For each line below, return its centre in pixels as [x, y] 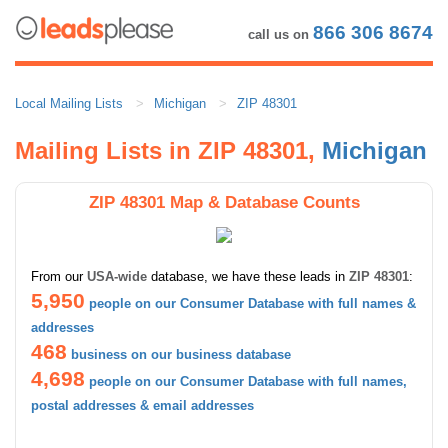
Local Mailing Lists [69, 103]
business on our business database [181, 354]
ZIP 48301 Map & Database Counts [224, 201]
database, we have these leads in [248, 276]
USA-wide [117, 276]
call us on [280, 34]
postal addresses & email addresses [142, 405]
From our [59, 276]
